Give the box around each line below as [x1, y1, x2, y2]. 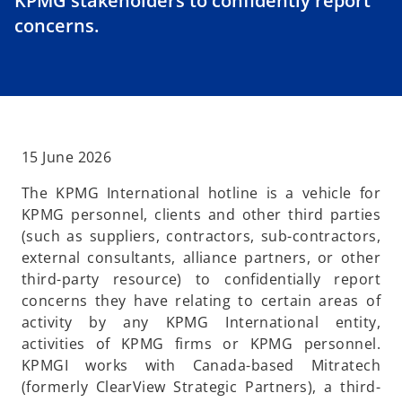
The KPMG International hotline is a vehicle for [22, 183, 380, 204]
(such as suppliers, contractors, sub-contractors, [22, 226, 380, 247]
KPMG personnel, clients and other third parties [22, 205, 380, 225]
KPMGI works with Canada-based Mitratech [22, 355, 380, 376]
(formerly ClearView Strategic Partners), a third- [22, 377, 380, 398]
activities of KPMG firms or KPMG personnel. [22, 334, 380, 354]
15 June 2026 [22, 147, 112, 168]
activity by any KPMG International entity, [22, 312, 380, 333]
